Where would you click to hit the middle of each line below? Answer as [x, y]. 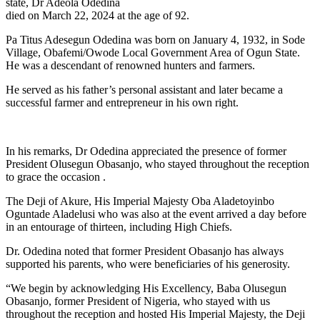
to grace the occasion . [56, 176]
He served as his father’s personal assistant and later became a [144, 89]
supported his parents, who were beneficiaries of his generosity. [148, 264]
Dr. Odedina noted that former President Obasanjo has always [145, 251]
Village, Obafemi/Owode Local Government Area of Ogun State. [153, 52]
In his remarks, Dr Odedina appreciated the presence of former [146, 151]
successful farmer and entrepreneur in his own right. [122, 102]
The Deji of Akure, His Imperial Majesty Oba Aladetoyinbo [140, 201]
